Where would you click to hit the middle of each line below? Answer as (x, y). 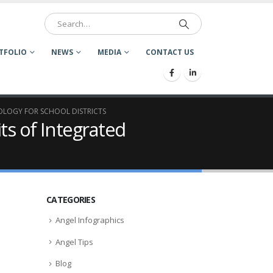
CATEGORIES (71, 200)
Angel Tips (74, 242)
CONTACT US (170, 52)
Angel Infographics (90, 220)
